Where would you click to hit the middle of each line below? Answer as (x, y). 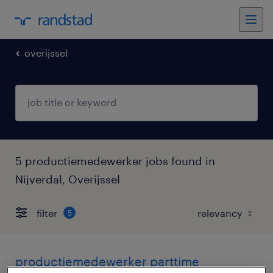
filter (47, 213)
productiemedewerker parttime (107, 261)
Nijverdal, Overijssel (68, 179)
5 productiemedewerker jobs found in (115, 161)
